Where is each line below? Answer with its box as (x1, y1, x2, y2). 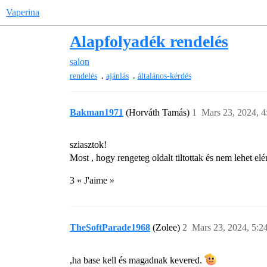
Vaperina (6, 7, 39, 17)
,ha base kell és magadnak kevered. (70, 255, 204, 266)
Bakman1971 (70, 107, 123, 118)
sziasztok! (70, 139, 107, 150)
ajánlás (105, 72, 129, 81)
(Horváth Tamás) (126, 107, 192, 118)
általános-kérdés (137, 72, 191, 81)
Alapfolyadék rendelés (70, 32, 228, 51)
